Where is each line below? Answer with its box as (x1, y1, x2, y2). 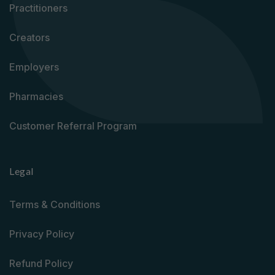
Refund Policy (9, 257, 73, 269)
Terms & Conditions (9, 198, 100, 211)
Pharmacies (9, 90, 63, 103)
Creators (9, 31, 50, 44)
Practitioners (9, 2, 68, 14)
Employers (9, 61, 59, 73)
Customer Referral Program (9, 120, 137, 132)
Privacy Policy (9, 228, 74, 240)
